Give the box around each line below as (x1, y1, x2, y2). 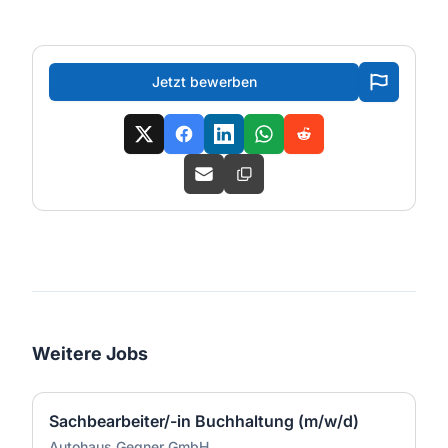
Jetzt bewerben (151, 73, 257, 90)
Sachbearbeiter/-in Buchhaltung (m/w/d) (49, 411, 359, 431)
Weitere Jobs (32, 343, 148, 364)
